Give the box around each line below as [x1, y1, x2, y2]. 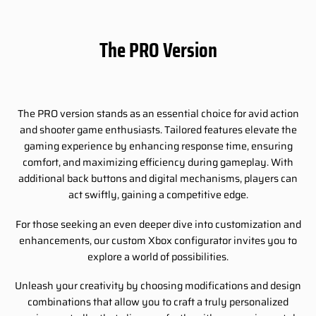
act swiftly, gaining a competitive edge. [68, 186, 248, 202]
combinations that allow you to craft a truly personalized [28, 294, 288, 310]
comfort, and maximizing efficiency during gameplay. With [23, 154, 293, 170]
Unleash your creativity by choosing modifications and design [15, 278, 301, 294]
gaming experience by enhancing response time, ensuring [23, 138, 293, 154]
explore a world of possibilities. [87, 248, 229, 265]
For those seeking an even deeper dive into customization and [15, 216, 301, 232]
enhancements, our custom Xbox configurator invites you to [19, 232, 297, 248]
